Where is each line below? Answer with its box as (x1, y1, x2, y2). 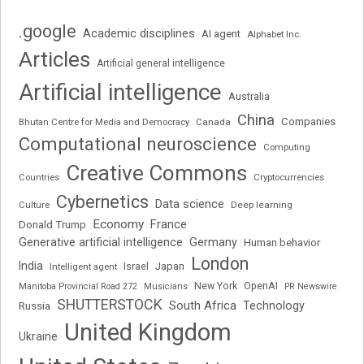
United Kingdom (64, 318, 232, 346)
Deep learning (231, 198, 293, 210)
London (191, 253, 249, 274)
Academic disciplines (83, 25, 196, 41)
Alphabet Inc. (247, 28, 302, 40)
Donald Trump (19, 218, 87, 231)
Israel (123, 260, 149, 272)
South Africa (169, 297, 237, 313)
